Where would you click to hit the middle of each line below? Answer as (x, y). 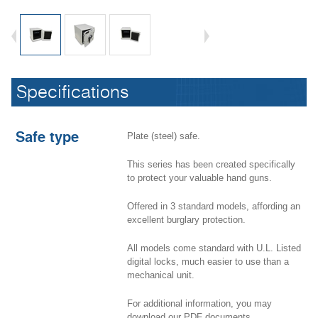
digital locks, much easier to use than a (208, 262)
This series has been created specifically (211, 165)
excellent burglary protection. (186, 220)
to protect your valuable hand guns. (199, 178)
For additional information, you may (199, 304)
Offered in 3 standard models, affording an (214, 207)
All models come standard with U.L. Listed (214, 248)
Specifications (73, 92)
